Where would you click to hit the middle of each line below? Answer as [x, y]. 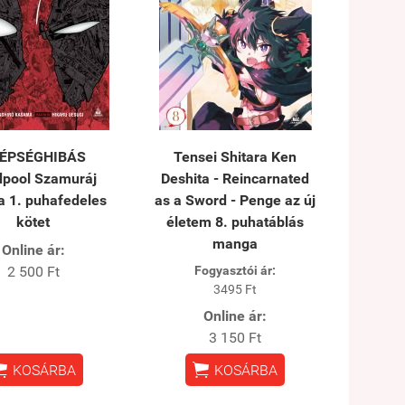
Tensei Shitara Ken [235, 156]
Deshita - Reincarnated [235, 178]
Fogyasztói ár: [235, 270]
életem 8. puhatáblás [235, 221]
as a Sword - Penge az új [235, 200]
